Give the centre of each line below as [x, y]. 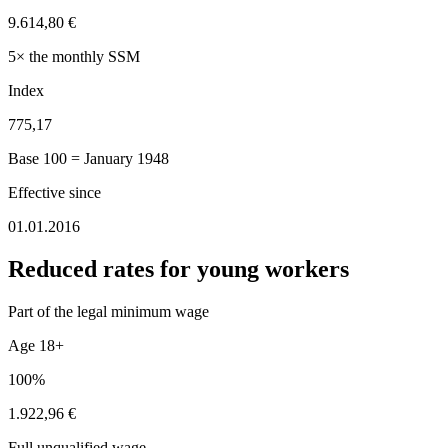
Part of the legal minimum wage [108, 311]
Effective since [54, 192]
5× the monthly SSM [74, 56]
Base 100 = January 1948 [88, 158]
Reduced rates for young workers [178, 268]
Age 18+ [36, 345]
